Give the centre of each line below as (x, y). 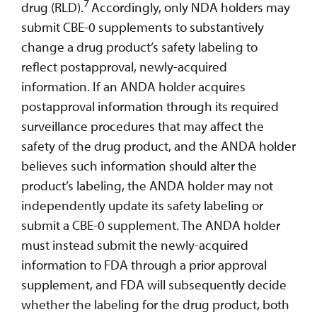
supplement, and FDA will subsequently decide (154, 284)
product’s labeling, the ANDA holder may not (147, 185)
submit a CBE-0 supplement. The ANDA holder (151, 225)
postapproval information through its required (150, 106)
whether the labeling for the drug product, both (155, 304)
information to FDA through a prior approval (144, 264)
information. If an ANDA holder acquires (133, 86)
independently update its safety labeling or (142, 205)
